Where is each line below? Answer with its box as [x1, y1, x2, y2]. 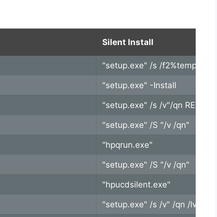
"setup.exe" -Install [102, 80, 176, 91]
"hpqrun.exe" [102, 140, 153, 150]
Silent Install [102, 37, 154, 47]
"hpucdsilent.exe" [102, 180, 170, 190]
